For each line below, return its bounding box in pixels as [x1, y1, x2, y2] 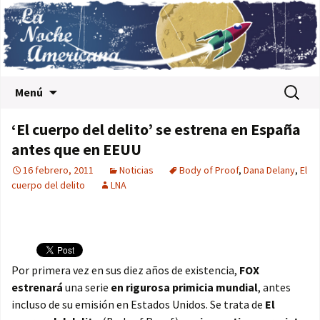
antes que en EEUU [11, 139, 141, 160]
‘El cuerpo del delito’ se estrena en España [11, 119, 301, 140]
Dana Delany [244, 164, 295, 177]
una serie [63, 280, 111, 295]
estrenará [11, 280, 63, 295]
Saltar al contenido [57, 78, 151, 93]
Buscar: [281, 79, 316, 94]
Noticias [119, 164, 154, 177]
